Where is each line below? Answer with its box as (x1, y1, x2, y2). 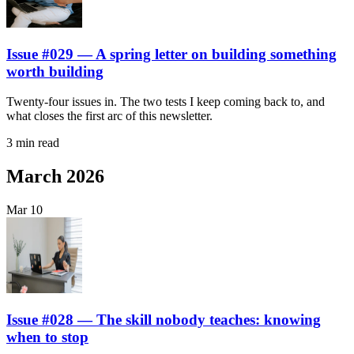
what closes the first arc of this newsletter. (6, 109, 213, 123)
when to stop (6, 328, 88, 345)
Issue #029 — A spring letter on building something (6, 45, 337, 62)
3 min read (6, 136, 59, 150)
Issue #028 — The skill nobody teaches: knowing (6, 311, 321, 328)
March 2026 (6, 166, 104, 187)
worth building (6, 62, 104, 80)
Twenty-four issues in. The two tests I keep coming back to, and (6, 95, 325, 109)
